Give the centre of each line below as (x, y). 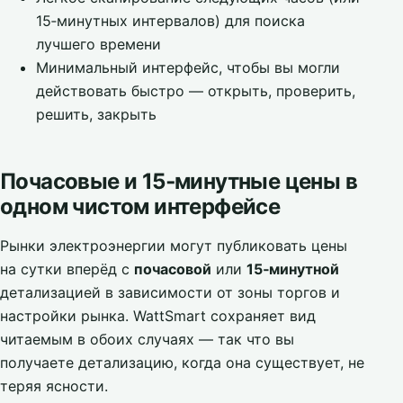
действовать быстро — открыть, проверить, (196, 91)
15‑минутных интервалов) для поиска (170, 21)
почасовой (173, 269)
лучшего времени (99, 44)
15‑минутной (293, 269)
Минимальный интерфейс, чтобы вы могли (188, 67)
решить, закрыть (96, 114)
